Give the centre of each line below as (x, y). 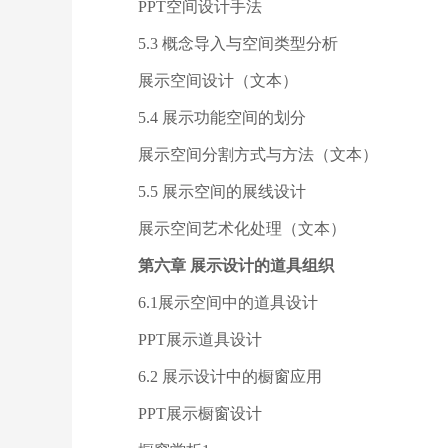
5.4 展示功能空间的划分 (222, 117)
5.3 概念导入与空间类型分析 (238, 43)
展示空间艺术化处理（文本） (242, 228)
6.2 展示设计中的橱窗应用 (230, 376)
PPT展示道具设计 (200, 339)
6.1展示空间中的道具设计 (228, 302)
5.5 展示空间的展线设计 (222, 191)
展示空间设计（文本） (218, 80)
